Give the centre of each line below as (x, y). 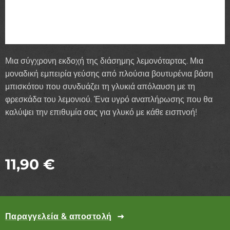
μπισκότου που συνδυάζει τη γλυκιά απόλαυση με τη (100, 86)
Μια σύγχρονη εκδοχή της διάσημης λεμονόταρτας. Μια (104, 61)
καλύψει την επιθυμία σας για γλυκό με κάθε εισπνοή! (101, 112)
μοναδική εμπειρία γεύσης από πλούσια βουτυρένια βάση (109, 73)
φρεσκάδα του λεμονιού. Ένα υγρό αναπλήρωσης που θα (109, 99)
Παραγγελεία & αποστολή (59, 216)
